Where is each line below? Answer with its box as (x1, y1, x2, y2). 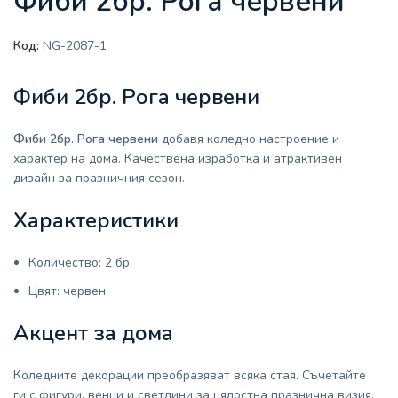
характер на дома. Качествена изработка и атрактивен (13, 150, 342, 167)
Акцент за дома (13, 319, 173, 347)
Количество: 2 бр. (28, 254, 132, 271)
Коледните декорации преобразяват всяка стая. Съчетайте (13, 367, 366, 384)
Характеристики (13, 206, 179, 235)
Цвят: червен (28, 283, 106, 299)
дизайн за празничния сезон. (13, 170, 185, 187)
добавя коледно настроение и (158, 131, 339, 147)
